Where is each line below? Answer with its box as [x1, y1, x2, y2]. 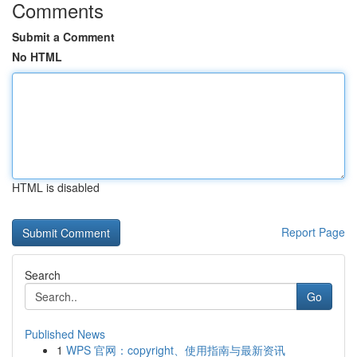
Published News [25, 326, 105, 342]
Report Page [281, 224, 345, 240]
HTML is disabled [12, 179, 100, 195]
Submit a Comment [12, 29, 115, 45]
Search [25, 267, 61, 283]
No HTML [12, 49, 62, 65]
